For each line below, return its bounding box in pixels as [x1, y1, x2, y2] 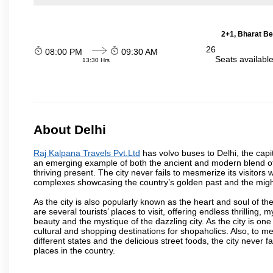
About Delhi [34, 122, 106, 137]
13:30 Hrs [82, 56, 110, 63]
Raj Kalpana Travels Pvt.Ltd [34, 147, 140, 158]
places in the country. [34, 245, 115, 255]
